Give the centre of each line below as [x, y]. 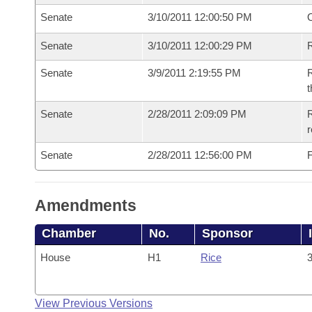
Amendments [86, 205]
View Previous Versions [94, 303]
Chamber [69, 233]
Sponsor [228, 233]
